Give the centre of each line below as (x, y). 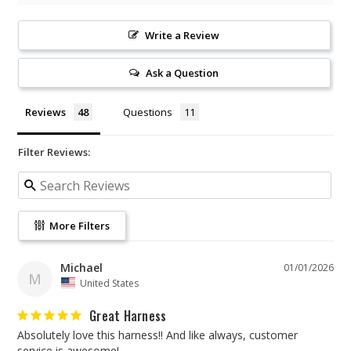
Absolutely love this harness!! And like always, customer (157, 335)
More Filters (78, 226)
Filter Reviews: (54, 152)
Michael (81, 268)
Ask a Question (183, 73)
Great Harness (128, 315)
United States (109, 283)
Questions (148, 112)
